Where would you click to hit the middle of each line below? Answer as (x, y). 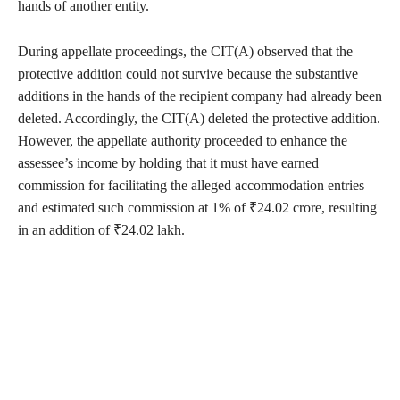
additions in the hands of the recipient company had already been (200, 96)
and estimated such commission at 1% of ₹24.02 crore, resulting (197, 208)
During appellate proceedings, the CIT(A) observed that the (185, 52)
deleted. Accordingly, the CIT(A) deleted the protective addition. (199, 119)
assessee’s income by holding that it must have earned (168, 163)
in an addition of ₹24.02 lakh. (103, 230)
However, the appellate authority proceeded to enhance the (183, 141)
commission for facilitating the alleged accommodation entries (191, 186)
